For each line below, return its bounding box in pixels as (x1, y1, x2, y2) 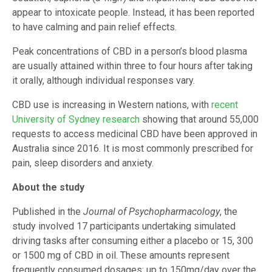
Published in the (12, 206, 83, 218)
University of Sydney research (12, 114, 140, 126)
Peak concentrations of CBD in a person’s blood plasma (12, 46, 247, 58)
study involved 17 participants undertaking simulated (12, 220, 236, 233)
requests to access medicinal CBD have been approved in (12, 128, 257, 140)
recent (211, 99, 238, 111)
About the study (12, 182, 84, 194)
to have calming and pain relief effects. (12, 21, 177, 33)
